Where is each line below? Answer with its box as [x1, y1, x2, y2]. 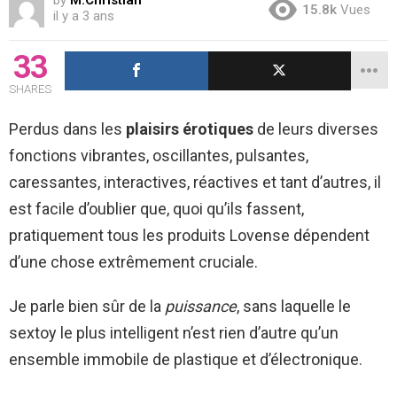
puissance [165, 296, 237, 315]
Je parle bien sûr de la [9, 296, 165, 315]
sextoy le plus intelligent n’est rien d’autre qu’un [9, 323, 339, 342]
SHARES [9, 82, 51, 96]
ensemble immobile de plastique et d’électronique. [9, 349, 362, 369]
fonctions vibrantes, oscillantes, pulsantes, [9, 145, 308, 165]
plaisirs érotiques [126, 119, 253, 138]
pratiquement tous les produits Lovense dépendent [9, 225, 370, 245]
